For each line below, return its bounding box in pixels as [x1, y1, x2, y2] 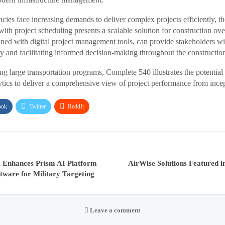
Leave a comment [88, 206, 141, 214]
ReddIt [67, 103, 84, 110]
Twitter [29, 103, 46, 110]
